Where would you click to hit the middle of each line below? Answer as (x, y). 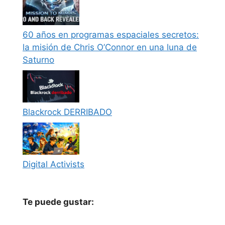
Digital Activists (53, 164)
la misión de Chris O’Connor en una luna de (110, 47)
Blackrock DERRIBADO (67, 112)
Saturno (38, 60)
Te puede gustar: (58, 202)
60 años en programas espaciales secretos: (111, 34)
